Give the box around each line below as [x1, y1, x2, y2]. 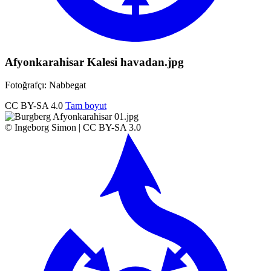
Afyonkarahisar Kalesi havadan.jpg [5, 55, 184, 68]
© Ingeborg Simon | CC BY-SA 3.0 [5, 122, 141, 133]
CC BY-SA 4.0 [5, 100, 63, 111]
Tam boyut [65, 100, 106, 111]
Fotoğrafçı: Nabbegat [5, 80, 86, 91]
